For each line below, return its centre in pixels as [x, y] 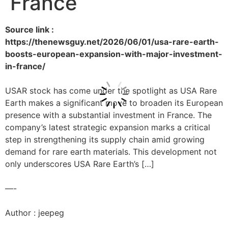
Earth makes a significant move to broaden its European [114, 103]
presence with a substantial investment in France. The [108, 115]
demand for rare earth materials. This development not [111, 152]
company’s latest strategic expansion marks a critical [108, 127]
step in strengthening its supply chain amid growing [105, 139]
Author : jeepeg [35, 213]
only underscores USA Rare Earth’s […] [80, 164]
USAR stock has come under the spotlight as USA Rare [111, 91]
